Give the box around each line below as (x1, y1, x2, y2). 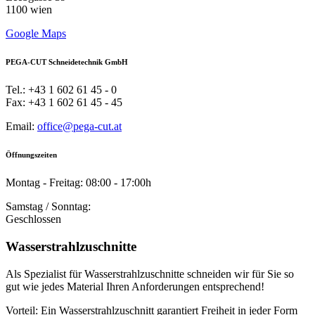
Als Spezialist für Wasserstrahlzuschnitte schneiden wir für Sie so (6, 267, 294, 280)
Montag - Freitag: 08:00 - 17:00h (6, 176, 151, 189)
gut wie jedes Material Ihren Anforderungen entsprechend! (6, 280, 264, 292)
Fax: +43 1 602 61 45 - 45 (6, 96, 122, 109)
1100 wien (6, 4, 52, 16)
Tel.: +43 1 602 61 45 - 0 (6, 84, 117, 96)
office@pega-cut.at (37, 120, 122, 133)
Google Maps (6, 27, 66, 40)
